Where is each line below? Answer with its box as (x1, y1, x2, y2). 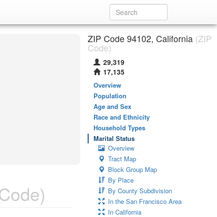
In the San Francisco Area (108, 197, 182, 206)
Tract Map (108, 154, 136, 163)
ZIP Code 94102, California (88, 32, 193, 45)
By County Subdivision (108, 186, 172, 195)
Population (93, 91, 126, 100)
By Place (108, 175, 134, 185)
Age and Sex (93, 102, 131, 111)
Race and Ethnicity (93, 112, 150, 122)
